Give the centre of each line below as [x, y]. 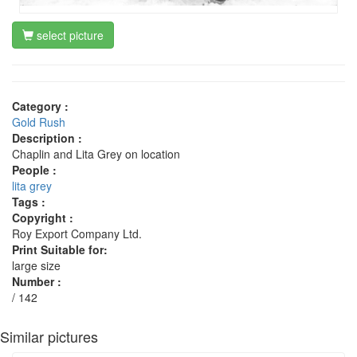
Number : [37, 281]
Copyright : [43, 217]
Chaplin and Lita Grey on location [96, 153]
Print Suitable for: [60, 249]
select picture [69, 35]
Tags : [29, 201]
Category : [40, 106]
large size [36, 265]
